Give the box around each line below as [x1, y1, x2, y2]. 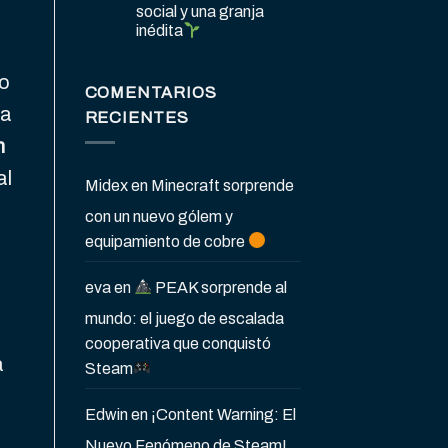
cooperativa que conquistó [84, 334, 271, 352]
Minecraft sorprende [150, 176, 294, 194]
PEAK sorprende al [151, 278, 287, 296]
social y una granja [135, 3, 264, 21]
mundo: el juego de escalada [84, 309, 284, 327]
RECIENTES [84, 109, 189, 127]
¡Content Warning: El [150, 405, 296, 423]
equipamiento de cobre [84, 232, 248, 250]
